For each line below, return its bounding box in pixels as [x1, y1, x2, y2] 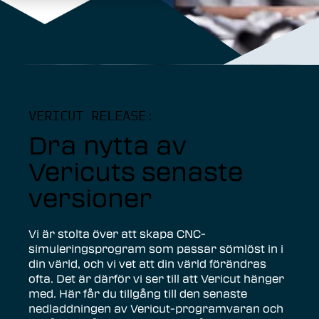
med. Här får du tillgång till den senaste [28, 286, 247, 302]
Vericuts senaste [28, 153, 243, 189]
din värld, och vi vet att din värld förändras [28, 256, 266, 272]
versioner [28, 179, 152, 216]
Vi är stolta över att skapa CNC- [28, 226, 206, 242]
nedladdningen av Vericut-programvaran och [28, 300, 283, 317]
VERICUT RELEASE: [28, 110, 154, 124]
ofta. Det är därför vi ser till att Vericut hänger [28, 271, 284, 287]
